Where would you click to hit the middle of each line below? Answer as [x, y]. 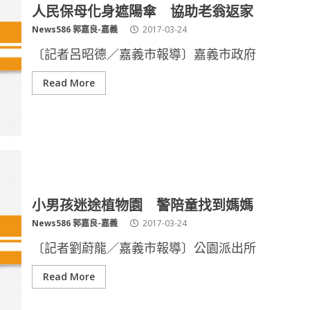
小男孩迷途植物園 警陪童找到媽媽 [144, 204]
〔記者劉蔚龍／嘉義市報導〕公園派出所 [144, 248]
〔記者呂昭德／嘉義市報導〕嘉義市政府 [144, 54]
